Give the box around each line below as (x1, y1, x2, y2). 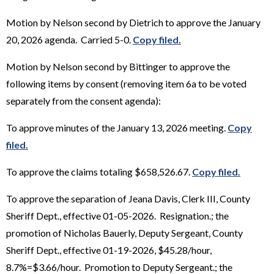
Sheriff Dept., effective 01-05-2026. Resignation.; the (6, 209, 229, 221)
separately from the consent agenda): (6, 94, 161, 106)
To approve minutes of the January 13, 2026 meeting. (6, 121, 228, 133)
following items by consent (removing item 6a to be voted (6, 77, 246, 89)
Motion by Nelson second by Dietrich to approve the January (6, 16, 261, 28)
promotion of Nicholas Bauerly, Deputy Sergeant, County (6, 226, 243, 239)
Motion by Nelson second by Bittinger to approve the (6, 60, 230, 72)
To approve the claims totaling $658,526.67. (6, 165, 192, 177)
